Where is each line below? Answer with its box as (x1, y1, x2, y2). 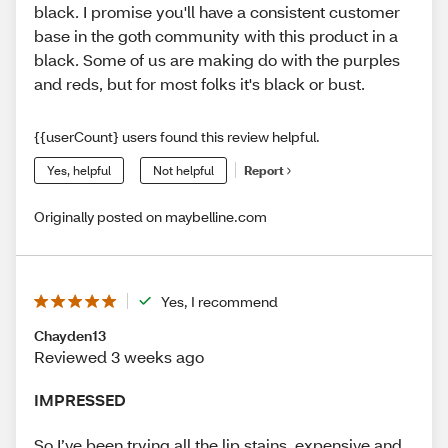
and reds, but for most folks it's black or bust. (34, 72, 365, 94)
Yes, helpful (47, 162, 111, 178)
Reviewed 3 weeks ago (34, 345, 204, 367)
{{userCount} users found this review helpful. (34, 126, 320, 146)
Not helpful (153, 162, 214, 178)
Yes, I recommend (161, 291, 278, 311)
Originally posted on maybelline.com (34, 206, 267, 226)
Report (244, 163, 284, 179)
